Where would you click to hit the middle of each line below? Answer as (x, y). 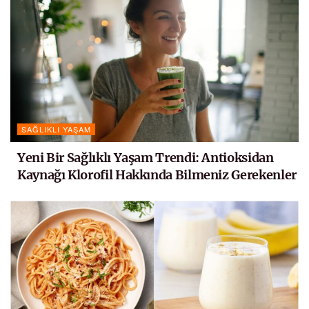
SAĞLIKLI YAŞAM (56, 129)
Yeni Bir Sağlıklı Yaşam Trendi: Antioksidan (146, 157)
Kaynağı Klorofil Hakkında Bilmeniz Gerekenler (157, 175)
